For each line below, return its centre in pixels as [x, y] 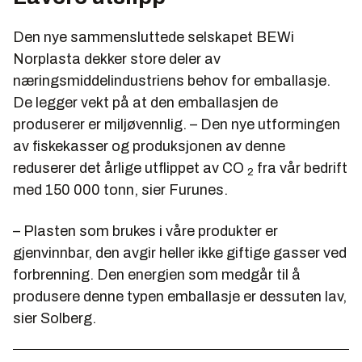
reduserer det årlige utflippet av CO [130, 168]
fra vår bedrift [301, 168]
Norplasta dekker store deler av [117, 59]
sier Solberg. [55, 318]
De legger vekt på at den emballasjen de [145, 102]
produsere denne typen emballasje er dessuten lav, [180, 296]
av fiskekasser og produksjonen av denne [149, 146]
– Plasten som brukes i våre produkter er [145, 231]
